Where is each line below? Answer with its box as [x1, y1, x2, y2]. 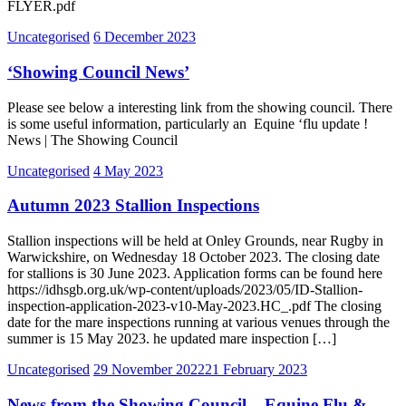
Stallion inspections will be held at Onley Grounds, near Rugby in [7, 233, 383, 249]
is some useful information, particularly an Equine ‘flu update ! [7, 115, 368, 131]
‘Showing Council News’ [7, 62, 189, 82]
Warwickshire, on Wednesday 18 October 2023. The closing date [7, 249, 380, 266]
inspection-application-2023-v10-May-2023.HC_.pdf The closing [7, 298, 382, 314]
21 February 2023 [205, 362, 307, 378]
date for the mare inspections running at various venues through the [7, 314, 390, 331]
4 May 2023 [93, 162, 163, 179]
